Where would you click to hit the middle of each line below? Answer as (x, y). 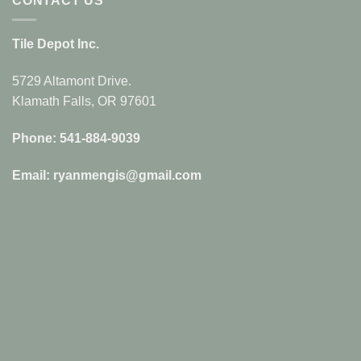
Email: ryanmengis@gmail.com (107, 175)
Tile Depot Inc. (56, 44)
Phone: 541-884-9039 (76, 138)
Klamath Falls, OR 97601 (84, 101)
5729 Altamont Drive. (72, 81)
